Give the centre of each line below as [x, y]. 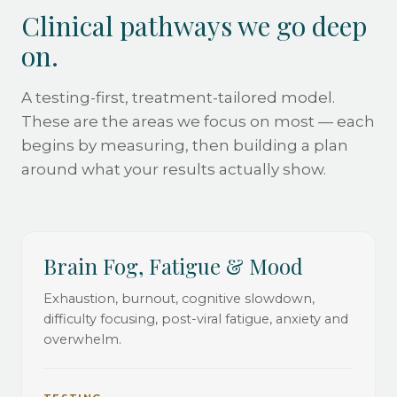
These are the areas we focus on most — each [198, 121]
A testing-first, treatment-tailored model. [178, 97]
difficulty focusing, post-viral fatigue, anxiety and [196, 319]
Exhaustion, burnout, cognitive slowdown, [179, 298]
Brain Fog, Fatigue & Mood [173, 265]
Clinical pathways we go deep [194, 25]
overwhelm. [82, 339]
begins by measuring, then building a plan [185, 145]
